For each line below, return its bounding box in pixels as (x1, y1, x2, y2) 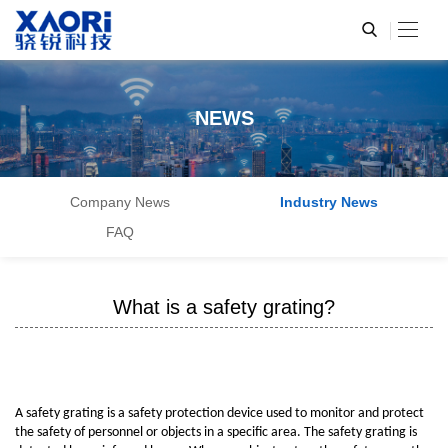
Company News (69, 193, 170, 210)
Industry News (279, 193, 378, 210)
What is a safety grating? (113, 295, 335, 318)
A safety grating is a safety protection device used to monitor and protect (15, 405, 424, 421)
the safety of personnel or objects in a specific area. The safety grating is (15, 424, 417, 440)
